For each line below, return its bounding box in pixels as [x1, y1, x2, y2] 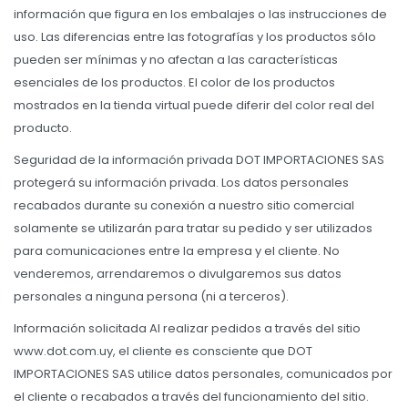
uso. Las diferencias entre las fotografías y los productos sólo [14, 28, 376, 46]
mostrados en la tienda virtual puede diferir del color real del [14, 97, 374, 114]
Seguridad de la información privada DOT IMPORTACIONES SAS [14, 151, 384, 168]
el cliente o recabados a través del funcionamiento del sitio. [14, 388, 369, 405]
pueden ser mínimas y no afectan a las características [14, 51, 338, 68]
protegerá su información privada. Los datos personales [14, 174, 349, 191]
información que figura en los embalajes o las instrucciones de [14, 5, 387, 23]
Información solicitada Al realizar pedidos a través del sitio [14, 320, 361, 337]
